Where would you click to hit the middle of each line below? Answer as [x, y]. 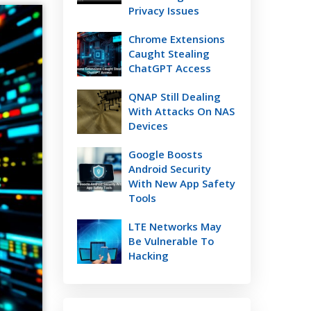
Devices [148, 126]
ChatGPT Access [170, 68]
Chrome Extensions [177, 39]
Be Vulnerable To [171, 241]
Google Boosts [166, 154]
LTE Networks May [175, 226]
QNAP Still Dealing [175, 96]
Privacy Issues [164, 10]
